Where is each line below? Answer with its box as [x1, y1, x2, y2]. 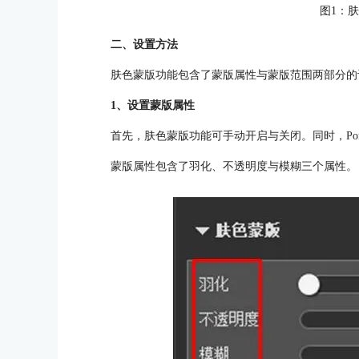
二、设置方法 [111, 38, 178, 51]
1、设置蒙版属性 [111, 99, 195, 112]
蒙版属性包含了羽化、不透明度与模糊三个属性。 [111, 160, 357, 173]
